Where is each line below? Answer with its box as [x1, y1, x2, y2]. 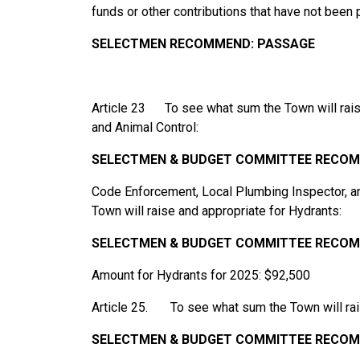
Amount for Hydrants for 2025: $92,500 [92, 268, 310, 284]
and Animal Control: [92, 120, 198, 136]
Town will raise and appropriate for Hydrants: [92, 203, 342, 219]
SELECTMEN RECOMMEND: [92, 36, 254, 52]
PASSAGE [257, 36, 315, 52]
